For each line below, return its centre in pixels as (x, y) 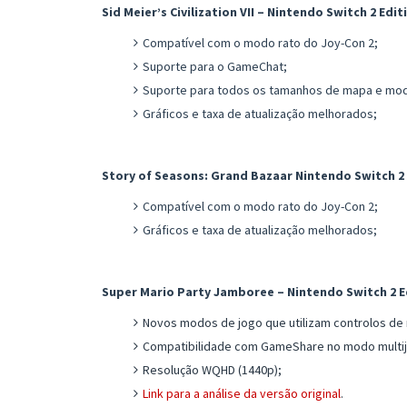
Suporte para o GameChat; (215, 66)
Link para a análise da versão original (242, 393)
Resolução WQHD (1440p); (212, 369)
